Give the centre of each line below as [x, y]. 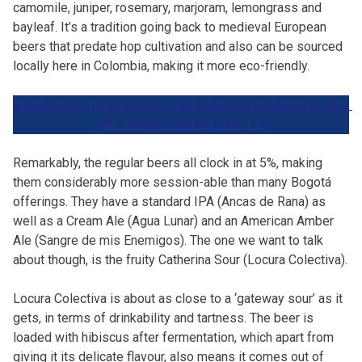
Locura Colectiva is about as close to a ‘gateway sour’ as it [178, 299]
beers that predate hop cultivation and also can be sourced [178, 46]
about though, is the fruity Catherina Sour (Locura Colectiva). [180, 260]
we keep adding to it [181, 124]
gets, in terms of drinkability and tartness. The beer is [163, 318]
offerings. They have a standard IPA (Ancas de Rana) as [169, 202]
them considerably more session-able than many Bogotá [172, 182]
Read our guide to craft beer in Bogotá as [179, 105]
